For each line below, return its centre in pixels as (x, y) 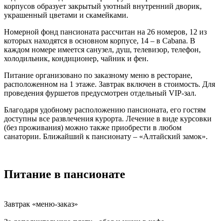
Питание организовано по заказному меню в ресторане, (98, 75)
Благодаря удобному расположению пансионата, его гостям (105, 110)
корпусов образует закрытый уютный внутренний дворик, (103, 6)
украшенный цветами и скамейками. (66, 15)
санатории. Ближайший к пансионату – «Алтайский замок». (106, 136)
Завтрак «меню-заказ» (41, 204)
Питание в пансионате (65, 174)
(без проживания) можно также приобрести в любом (93, 127)
